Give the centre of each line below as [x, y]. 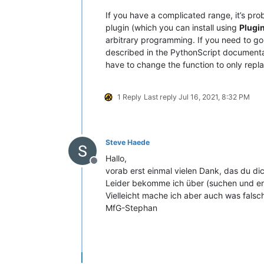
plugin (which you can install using [172, 28]
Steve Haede [128, 143]
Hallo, [116, 159]
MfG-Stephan [131, 208]
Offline [108, 167]
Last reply [161, 97]
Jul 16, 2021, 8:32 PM [214, 97]
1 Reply [129, 97]
